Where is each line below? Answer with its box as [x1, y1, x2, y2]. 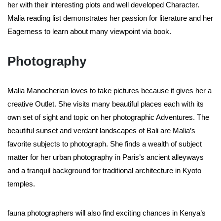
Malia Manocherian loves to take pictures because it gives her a [7, 86, 212, 95]
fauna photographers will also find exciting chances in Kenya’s [7, 209, 206, 218]
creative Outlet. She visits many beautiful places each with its [7, 100, 204, 109]
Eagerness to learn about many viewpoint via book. [7, 27, 171, 36]
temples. [7, 180, 37, 188]
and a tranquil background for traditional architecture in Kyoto [7, 166, 201, 175]
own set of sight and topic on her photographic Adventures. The [7, 113, 209, 122]
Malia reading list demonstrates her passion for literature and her [7, 14, 213, 23]
